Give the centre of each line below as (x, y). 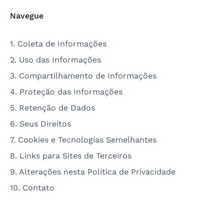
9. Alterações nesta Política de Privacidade (93, 172)
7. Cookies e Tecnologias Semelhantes (83, 140)
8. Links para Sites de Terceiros (71, 156)
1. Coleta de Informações (58, 44)
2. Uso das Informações (55, 60)
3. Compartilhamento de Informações (83, 76)
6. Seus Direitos (40, 124)
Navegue (27, 16)
